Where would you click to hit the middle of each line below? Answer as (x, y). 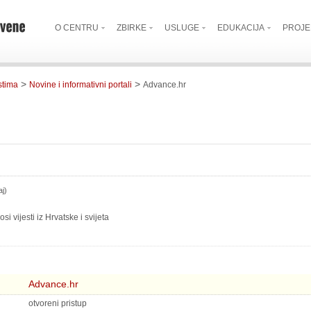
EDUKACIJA (241, 28)
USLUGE (182, 28)
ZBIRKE (132, 28)
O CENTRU (77, 28)
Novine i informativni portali (81, 85)
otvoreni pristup (58, 303)
